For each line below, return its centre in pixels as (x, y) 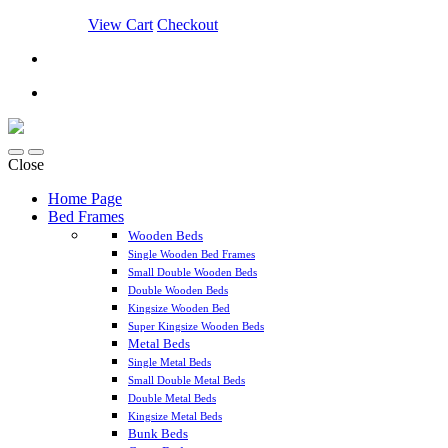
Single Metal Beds (169, 362)
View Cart (120, 24)
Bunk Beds (158, 433)
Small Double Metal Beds (186, 380)
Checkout (187, 24)
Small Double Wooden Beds (192, 272)
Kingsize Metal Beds (175, 416)
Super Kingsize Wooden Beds (196, 326)
